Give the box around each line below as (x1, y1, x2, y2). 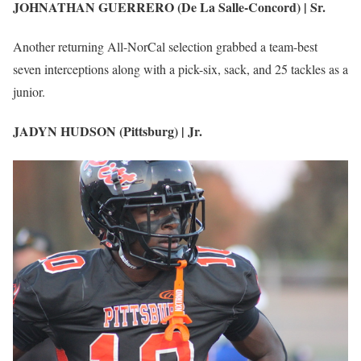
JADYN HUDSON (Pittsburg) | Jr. (13, 122, 202, 141)
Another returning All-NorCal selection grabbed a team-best (13, 38, 317, 56)
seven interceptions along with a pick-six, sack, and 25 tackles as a (13, 60, 348, 78)
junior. (13, 83, 45, 101)
